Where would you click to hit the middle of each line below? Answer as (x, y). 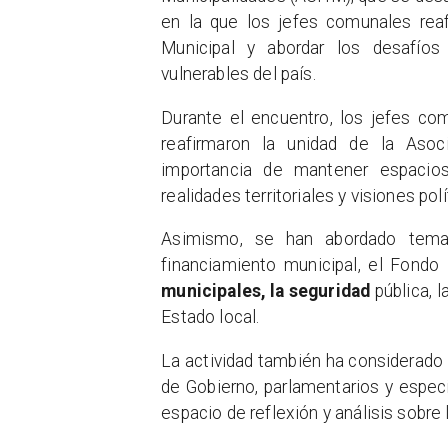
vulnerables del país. (238, 74)
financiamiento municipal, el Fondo (300, 265)
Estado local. (210, 317)
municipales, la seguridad (268, 291)
